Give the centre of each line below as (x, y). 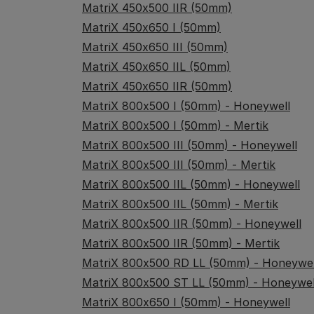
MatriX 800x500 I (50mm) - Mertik (175, 125)
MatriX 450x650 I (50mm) (151, 27)
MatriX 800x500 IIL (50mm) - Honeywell (191, 184)
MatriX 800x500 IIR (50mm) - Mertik (181, 243)
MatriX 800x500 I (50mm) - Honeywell (186, 106)
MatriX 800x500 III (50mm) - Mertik (179, 165)
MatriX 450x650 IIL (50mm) (156, 67)
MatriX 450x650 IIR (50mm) (157, 86)
